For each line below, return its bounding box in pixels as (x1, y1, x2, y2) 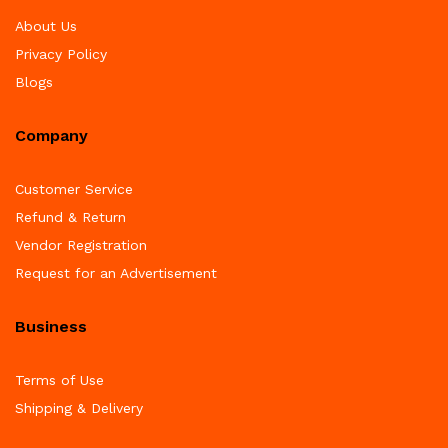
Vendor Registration (15, 237, 147, 254)
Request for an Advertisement (15, 265, 217, 282)
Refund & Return (15, 209, 126, 226)
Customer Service (15, 181, 133, 198)
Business (15, 317, 87, 337)
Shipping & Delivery (15, 400, 143, 417)
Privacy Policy (15, 46, 107, 63)
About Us (15, 18, 77, 35)
